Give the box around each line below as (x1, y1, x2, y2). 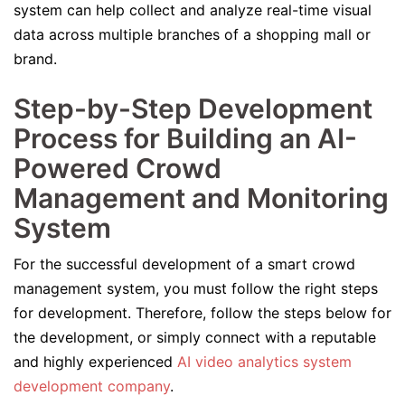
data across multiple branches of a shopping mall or (14, 25, 371, 43)
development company (14, 377, 170, 395)
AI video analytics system (177, 353, 352, 371)
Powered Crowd (14, 152, 221, 184)
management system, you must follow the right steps (14, 279, 378, 297)
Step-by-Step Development (14, 92, 372, 125)
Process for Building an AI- (14, 122, 357, 155)
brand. (14, 50, 61, 68)
